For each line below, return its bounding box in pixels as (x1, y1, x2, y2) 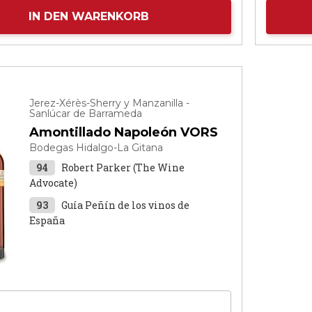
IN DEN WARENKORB (28, 10, 149, 23)
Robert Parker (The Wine (61, 161, 185, 174)
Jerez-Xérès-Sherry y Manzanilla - (29, 97, 190, 109)
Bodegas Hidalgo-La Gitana (29, 141, 164, 154)
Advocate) (29, 176, 78, 189)
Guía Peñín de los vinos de (61, 198, 190, 212)
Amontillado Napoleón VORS (29, 125, 219, 140)
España (29, 214, 65, 227)
